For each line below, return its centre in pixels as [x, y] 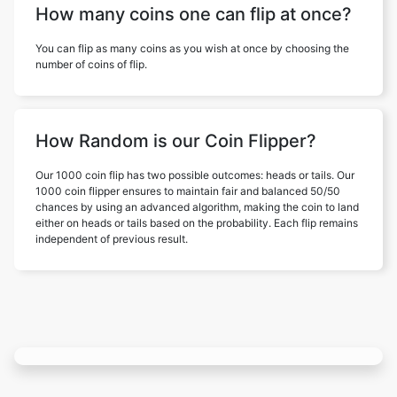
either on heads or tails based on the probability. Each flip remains [197, 223]
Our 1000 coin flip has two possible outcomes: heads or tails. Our [195, 175]
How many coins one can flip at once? [194, 14]
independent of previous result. [112, 239]
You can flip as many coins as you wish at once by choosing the [192, 48]
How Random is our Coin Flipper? [176, 141]
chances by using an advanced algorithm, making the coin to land [197, 207]
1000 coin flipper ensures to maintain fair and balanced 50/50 [188, 191]
